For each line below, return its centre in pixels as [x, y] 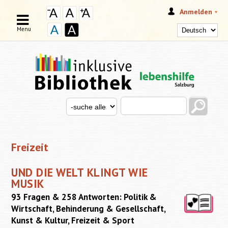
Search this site [148, 102]
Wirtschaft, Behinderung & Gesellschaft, [89, 209]
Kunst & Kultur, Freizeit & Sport [73, 221]
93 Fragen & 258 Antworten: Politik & [84, 197]
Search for [84, 103]
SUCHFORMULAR [108, 114]
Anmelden [196, 12]
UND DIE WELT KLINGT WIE [80, 173]
